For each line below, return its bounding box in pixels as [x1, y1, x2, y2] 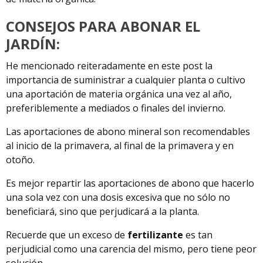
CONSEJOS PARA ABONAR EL [6, 16, 200, 36]
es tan [183, 228, 213, 241]
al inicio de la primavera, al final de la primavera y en [6, 139, 234, 152]
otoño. [6, 153, 35, 166]
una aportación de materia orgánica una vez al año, [6, 87, 232, 100]
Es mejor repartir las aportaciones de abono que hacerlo [6, 176, 254, 190]
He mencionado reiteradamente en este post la [6, 59, 213, 72]
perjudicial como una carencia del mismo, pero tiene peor [6, 242, 257, 255]
